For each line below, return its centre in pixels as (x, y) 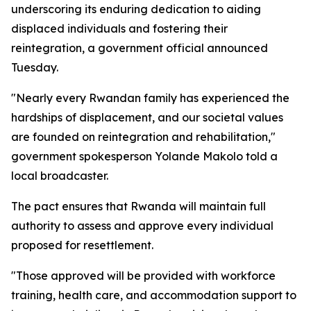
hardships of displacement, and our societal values (147, 117)
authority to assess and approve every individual (142, 226)
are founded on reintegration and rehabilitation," (143, 137)
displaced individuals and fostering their (119, 28)
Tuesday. (35, 67)
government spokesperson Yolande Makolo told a (144, 156)
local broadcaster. (60, 176)
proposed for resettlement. (82, 245)
